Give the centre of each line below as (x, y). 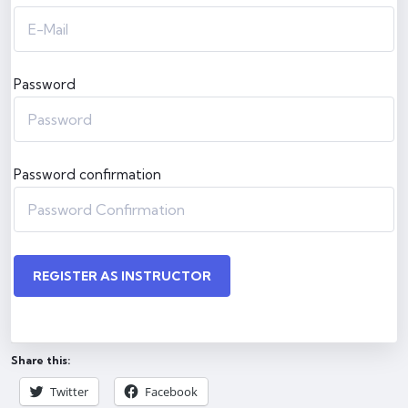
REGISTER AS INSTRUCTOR (122, 276)
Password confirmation (87, 175)
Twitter (69, 392)
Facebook (171, 392)
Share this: (41, 361)
